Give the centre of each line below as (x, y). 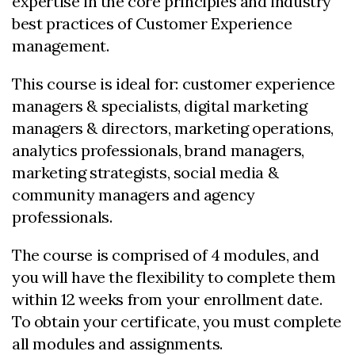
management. (63, 46)
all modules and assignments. (119, 344)
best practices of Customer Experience (152, 23)
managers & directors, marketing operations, (173, 128)
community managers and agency (134, 195)
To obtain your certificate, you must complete (177, 321)
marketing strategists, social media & (145, 172)
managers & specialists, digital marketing (160, 106)
